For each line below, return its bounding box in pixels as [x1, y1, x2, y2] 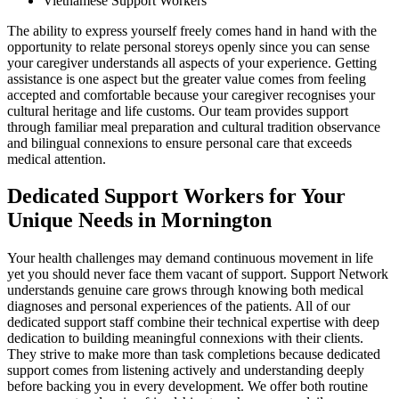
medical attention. [7, 151, 106, 167]
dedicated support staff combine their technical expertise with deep [7, 314, 379, 330]
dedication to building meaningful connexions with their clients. [7, 330, 363, 346]
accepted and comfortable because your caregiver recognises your [7, 86, 375, 102]
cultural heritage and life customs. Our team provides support [7, 102, 348, 118]
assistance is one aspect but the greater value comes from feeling [7, 70, 366, 86]
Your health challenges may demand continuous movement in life [7, 250, 373, 266]
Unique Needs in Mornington [7, 208, 272, 232]
